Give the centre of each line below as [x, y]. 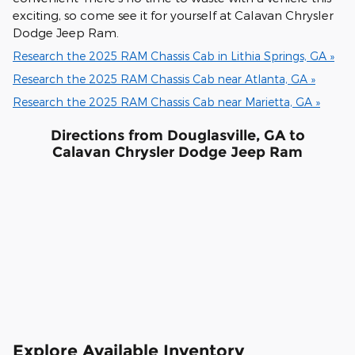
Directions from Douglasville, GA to [177, 135]
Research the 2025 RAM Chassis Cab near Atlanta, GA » [164, 78]
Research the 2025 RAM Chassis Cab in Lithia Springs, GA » [174, 55]
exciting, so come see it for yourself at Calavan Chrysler [173, 15]
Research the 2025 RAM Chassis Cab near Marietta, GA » [166, 101]
